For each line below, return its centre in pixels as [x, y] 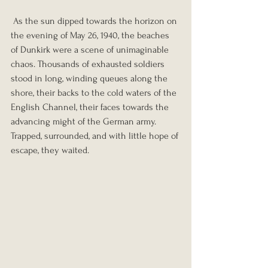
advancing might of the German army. [85, 122]
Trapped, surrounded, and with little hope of [96, 136]
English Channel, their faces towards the [91, 107]
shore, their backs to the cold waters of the [95, 93]
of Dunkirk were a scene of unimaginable [91, 50]
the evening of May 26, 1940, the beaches [91, 36]
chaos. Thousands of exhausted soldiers [89, 64]
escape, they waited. [51, 150]
